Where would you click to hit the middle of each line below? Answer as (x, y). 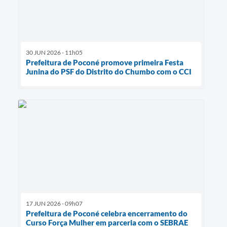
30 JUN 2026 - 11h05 (54, 53)
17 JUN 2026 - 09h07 (54, 204)
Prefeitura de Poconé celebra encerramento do (107, 214)
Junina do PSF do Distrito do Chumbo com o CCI (109, 72)
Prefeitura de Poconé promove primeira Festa (105, 63)
